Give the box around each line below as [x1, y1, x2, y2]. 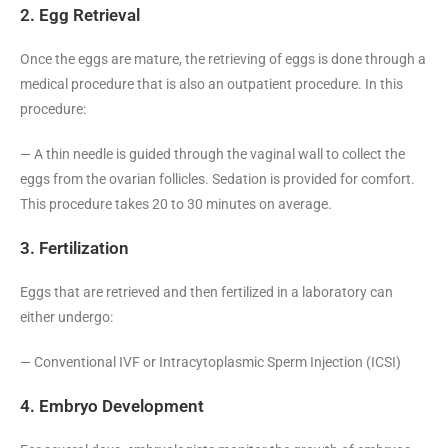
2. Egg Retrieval [20, 4, 140, 25]
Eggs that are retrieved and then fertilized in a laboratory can [20, 283, 393, 300]
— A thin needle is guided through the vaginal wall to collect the [20, 145, 405, 162]
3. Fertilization [20, 237, 129, 258]
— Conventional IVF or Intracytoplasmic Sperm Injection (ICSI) [20, 353, 401, 370]
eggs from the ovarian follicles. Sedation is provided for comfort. [20, 170, 415, 187]
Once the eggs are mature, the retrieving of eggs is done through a [20, 50, 426, 67]
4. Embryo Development [20, 395, 204, 416]
